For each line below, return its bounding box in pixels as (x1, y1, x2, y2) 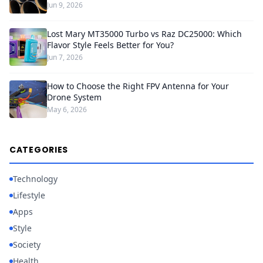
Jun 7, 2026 (47, 52, 83, 63)
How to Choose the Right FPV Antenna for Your (47, 80, 229, 92)
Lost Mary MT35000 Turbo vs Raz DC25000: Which (47, 28, 242, 40)
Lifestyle (13, 190, 45, 201)
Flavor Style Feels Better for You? (47, 39, 174, 51)
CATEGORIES (9, 144, 68, 156)
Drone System (47, 92, 102, 103)
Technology (13, 173, 58, 185)
